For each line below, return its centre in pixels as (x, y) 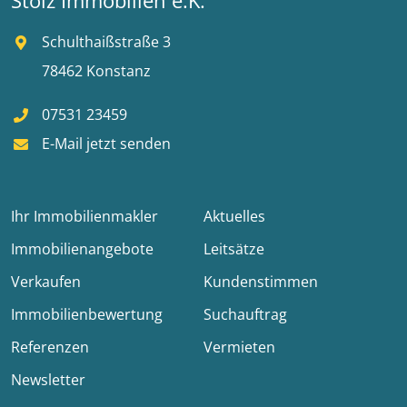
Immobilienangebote (82, 249)
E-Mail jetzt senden (105, 144)
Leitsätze (234, 249)
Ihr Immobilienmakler (84, 217)
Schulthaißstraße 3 (105, 42)
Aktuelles (234, 217)
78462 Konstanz (95, 71)
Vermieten (239, 347)
